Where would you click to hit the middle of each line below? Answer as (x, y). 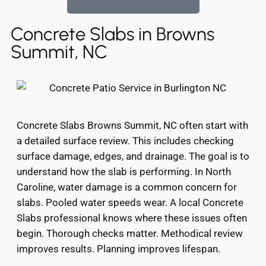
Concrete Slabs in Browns (113, 34)
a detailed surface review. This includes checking (125, 140)
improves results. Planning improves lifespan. (118, 248)
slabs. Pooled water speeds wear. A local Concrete (130, 202)
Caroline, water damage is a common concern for (127, 187)
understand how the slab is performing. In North (124, 171)
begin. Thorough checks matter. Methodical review (130, 233)
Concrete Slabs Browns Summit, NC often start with (132, 125)
